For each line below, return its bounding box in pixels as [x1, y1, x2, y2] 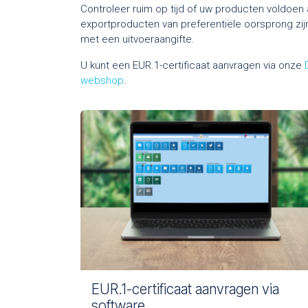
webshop [80, 74, 124, 87]
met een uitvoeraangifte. [80, 32, 200, 45]
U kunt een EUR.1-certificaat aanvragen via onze [80, 58, 305, 71]
